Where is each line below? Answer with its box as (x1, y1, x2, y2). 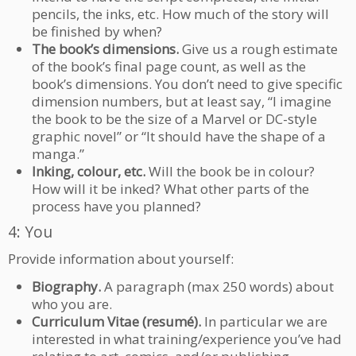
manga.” (32, 144, 84, 163)
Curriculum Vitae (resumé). (32, 311, 201, 331)
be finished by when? (32, 21, 162, 41)
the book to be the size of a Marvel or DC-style (32, 109, 317, 128)
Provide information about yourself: (8, 249, 234, 268)
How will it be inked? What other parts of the (32, 179, 309, 198)
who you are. (32, 294, 112, 313)
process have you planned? (32, 196, 201, 215)
